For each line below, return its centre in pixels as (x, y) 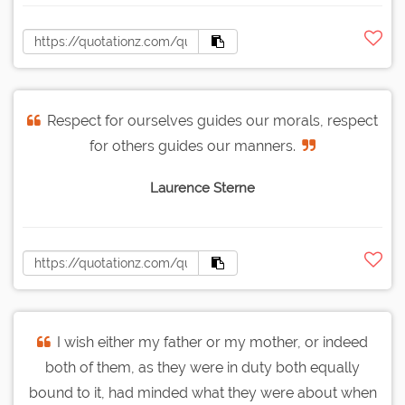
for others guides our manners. (193, 146)
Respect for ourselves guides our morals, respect (212, 121)
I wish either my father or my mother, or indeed (212, 343)
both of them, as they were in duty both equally (202, 368)
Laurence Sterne (202, 188)
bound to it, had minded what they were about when (202, 393)
